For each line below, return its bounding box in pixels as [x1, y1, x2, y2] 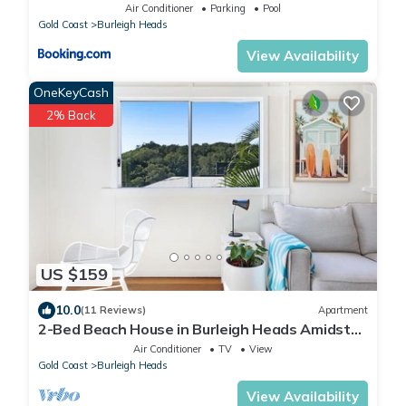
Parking [210, 2, 246, 15]
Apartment [318, 304, 368, 317]
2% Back [46, 108, 96, 123]
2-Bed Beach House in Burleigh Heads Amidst [38, 319, 351, 338]
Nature [38, 335, 88, 354]
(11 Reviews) [81, 304, 146, 317]
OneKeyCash [34, 84, 109, 101]
